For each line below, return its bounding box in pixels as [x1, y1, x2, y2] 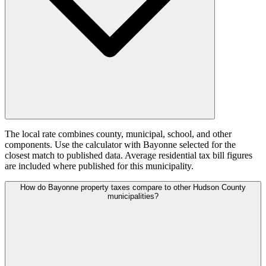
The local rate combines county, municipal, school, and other [5, 129, 232, 140]
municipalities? [107, 192, 159, 201]
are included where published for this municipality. [5, 161, 194, 172]
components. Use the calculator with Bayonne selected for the [5, 140, 236, 150]
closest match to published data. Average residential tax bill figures [5, 150, 252, 161]
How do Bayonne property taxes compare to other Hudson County [20, 183, 246, 192]
